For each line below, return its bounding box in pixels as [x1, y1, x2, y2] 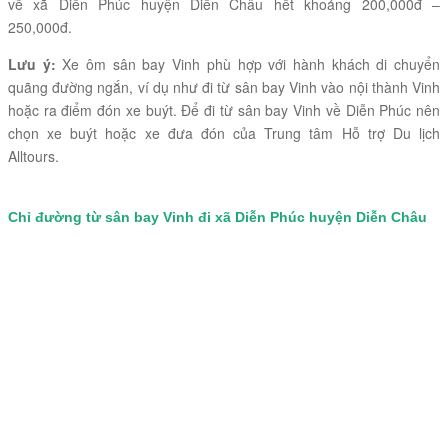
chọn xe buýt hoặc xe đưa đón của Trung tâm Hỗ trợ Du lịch [8, 123, 440, 144]
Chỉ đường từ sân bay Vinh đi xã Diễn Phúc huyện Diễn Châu [8, 209, 427, 226]
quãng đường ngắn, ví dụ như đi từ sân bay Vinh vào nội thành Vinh [8, 77, 440, 98]
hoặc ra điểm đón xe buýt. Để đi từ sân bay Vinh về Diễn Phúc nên [8, 100, 440, 121]
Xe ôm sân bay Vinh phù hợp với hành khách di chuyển [55, 54, 441, 75]
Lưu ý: [8, 54, 56, 75]
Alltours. [8, 146, 59, 167]
